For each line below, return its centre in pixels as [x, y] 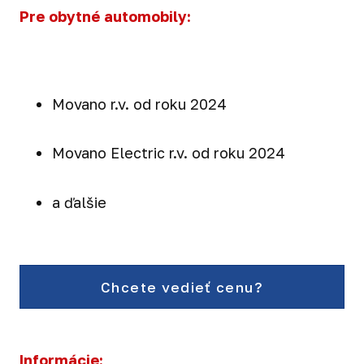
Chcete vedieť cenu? [182, 287]
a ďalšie [79, 203]
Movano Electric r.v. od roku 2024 [169, 153]
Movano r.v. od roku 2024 [139, 104]
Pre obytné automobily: [105, 17]
